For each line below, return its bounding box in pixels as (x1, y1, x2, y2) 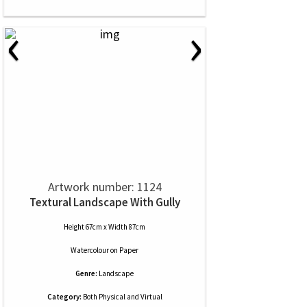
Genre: (75, 269, 97, 278)
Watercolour (71, 245, 109, 255)
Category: (47, 292, 82, 302)
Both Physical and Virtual (81, 292, 162, 302)
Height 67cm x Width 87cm (64, 222, 145, 232)
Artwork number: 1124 (47, 179, 162, 195)
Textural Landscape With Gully (29, 195, 180, 210)
